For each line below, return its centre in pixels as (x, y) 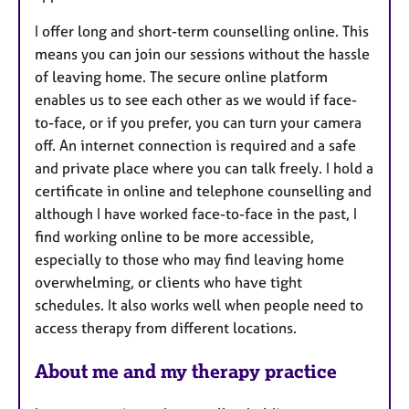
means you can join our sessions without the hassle (202, 53)
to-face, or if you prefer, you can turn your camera (198, 122)
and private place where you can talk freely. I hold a (204, 168)
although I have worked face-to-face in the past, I (196, 213)
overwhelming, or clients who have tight (168, 282)
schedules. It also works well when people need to (199, 304)
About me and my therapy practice (186, 371)
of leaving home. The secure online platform (181, 76)
